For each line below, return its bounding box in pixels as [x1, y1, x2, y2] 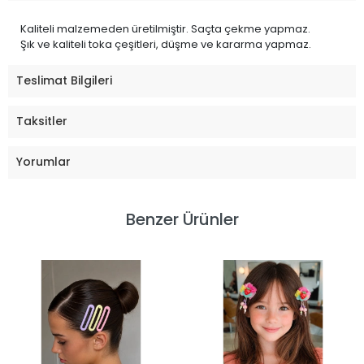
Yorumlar [16, 154, 71, 171]
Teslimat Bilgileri [16, 72, 112, 89]
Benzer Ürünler [125, 207, 239, 231]
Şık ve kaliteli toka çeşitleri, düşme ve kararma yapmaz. [20, 36, 311, 52]
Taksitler [16, 113, 67, 130]
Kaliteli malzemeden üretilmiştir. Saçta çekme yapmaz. [20, 20, 310, 37]
